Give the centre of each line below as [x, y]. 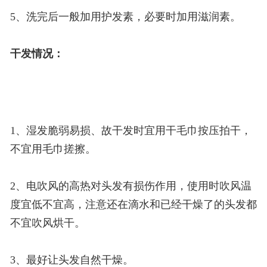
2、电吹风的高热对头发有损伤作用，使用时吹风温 [131, 186]
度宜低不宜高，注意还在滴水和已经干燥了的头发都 [133, 205]
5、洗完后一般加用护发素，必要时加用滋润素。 [125, 17]
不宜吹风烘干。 [47, 223]
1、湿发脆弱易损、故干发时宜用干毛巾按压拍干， [131, 131]
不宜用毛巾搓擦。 [53, 149]
